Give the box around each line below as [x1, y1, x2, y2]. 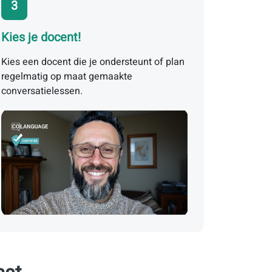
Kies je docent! [1, 29, 81, 46]
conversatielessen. [1, 84, 83, 98]
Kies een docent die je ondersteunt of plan [1, 55, 185, 69]
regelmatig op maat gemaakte [1, 69, 132, 84]
